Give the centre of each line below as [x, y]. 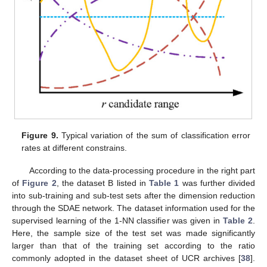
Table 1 [164, 183]
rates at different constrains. [74, 148]
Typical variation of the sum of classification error [154, 135]
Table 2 [238, 220]
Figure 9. [40, 135]
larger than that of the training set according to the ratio [133, 245]
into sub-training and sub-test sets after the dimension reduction [133, 195]
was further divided [217, 183]
